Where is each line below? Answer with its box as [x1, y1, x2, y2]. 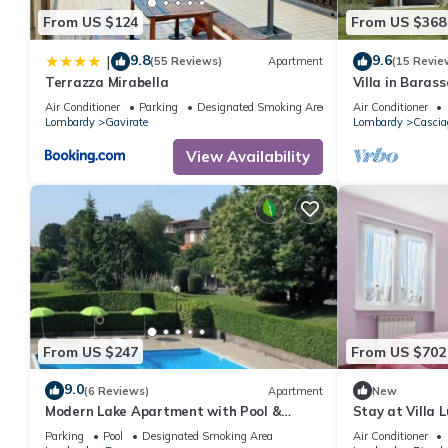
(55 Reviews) [150, 54, 222, 69]
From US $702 [350, 342, 446, 361]
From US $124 [43, 13, 138, 32]
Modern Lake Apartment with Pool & [45, 403, 282, 420]
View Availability [185, 146, 310, 166]
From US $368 [350, 13, 446, 32]
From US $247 [43, 342, 138, 361]
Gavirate [105, 114, 148, 129]
